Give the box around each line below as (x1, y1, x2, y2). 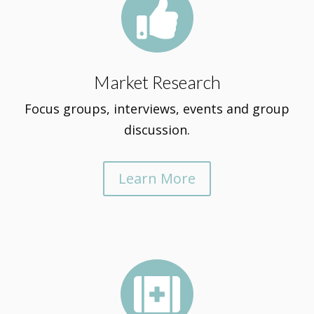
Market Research (93, 71, 221, 93)
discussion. (124, 121, 190, 138)
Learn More (118, 169, 196, 188)
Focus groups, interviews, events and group (25, 100, 289, 117)
